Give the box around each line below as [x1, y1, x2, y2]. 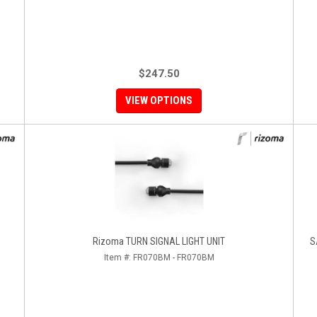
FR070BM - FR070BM [132, 253, 214, 263]
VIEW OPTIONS [125, 94, 192, 107]
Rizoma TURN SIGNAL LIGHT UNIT [93, 236, 225, 247]
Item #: [103, 253, 133, 263]
